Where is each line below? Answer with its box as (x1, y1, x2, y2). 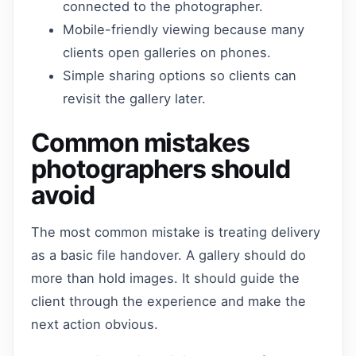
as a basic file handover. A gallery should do (31, 247, 307, 264)
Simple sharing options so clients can (63, 67, 297, 83)
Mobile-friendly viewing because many (63, 21, 305, 37)
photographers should (31, 153, 290, 184)
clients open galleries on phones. (63, 44, 272, 60)
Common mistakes (31, 126, 250, 158)
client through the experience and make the (31, 293, 307, 310)
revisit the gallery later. (63, 90, 207, 106)
